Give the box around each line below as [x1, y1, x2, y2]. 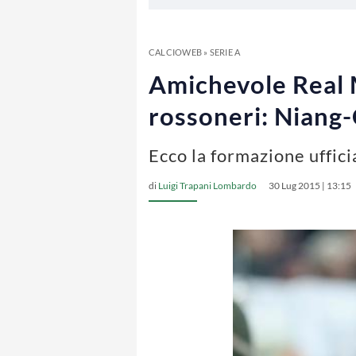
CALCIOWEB [149, 47, 202, 57]
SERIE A [209, 47, 241, 57]
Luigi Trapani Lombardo [158, 180, 257, 192]
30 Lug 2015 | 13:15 [269, 180, 351, 192]
